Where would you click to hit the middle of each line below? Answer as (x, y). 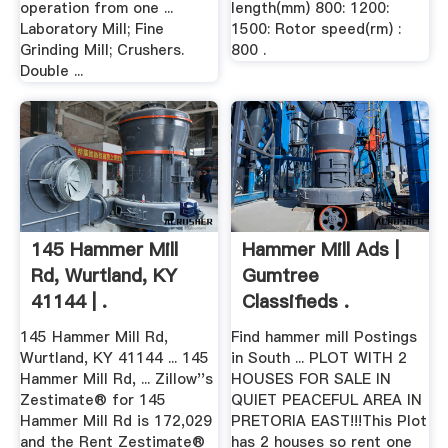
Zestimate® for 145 (92, 399)
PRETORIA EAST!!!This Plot (329, 420)
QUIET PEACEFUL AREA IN (327, 399)
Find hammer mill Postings (324, 336)
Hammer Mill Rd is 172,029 (115, 420)
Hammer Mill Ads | (321, 250)
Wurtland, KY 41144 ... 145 (114, 357)
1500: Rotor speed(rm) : (316, 28)
